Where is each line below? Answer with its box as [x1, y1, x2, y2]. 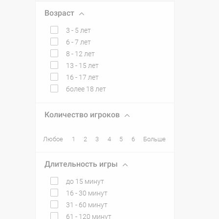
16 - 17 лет [66, 73, 99, 81]
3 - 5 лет [66, 26, 91, 34]
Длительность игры [44, 159, 118, 169]
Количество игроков [44, 110, 120, 119]
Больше [143, 135, 166, 143]
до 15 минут [66, 177, 104, 185]
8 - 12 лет [66, 50, 95, 58]
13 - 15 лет [66, 62, 99, 69]
